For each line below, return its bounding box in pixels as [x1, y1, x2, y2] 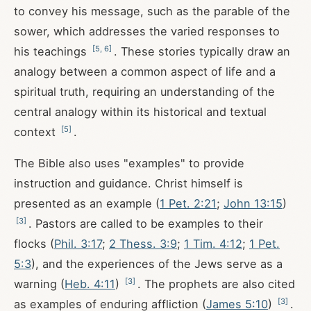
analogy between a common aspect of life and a [14, 65, 276, 78]
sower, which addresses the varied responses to [14, 24, 280, 38]
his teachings [14, 44, 90, 58]
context [14, 125, 59, 139]
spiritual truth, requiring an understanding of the [14, 85, 275, 99]
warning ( [14, 277, 65, 291]
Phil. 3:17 [54, 237, 102, 251]
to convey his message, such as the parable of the [14, 4, 290, 18]
